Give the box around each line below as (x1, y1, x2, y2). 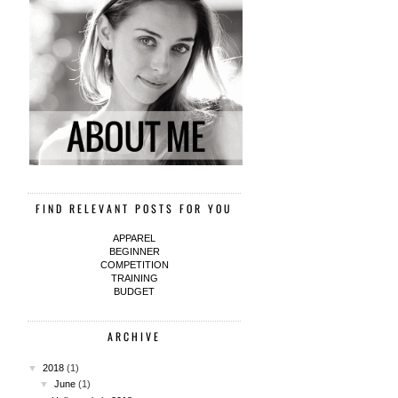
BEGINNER (108, 246, 160, 258)
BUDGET (114, 286, 155, 298)
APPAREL (113, 233, 155, 244)
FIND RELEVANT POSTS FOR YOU (36, 201, 233, 217)
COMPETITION (99, 259, 169, 271)
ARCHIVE (107, 329, 161, 345)
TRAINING (110, 273, 158, 284)
